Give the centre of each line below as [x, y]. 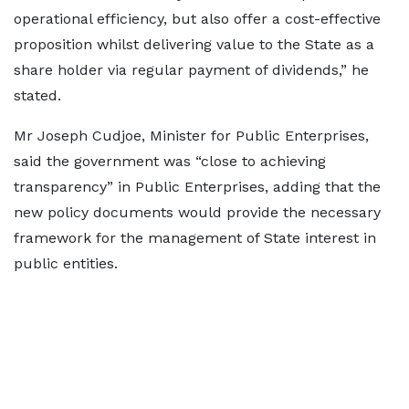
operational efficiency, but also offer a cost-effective [197, 19]
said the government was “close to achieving [170, 161]
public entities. [68, 263]
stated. [42, 95]
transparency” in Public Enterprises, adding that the [197, 187]
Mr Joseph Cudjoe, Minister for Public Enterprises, [191, 136]
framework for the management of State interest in [195, 238]
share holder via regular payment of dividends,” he [191, 70]
